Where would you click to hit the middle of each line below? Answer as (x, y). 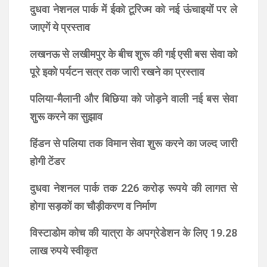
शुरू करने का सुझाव (66, 117)
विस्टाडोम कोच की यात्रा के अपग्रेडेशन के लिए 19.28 (133, 233)
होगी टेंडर (47, 161)
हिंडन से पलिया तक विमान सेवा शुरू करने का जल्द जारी (133, 143)
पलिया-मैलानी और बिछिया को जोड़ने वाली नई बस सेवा (133, 99)
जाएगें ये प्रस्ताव (60, 27)
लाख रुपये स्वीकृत (63, 251)
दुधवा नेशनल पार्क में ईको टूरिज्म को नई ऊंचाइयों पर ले (133, 9)
